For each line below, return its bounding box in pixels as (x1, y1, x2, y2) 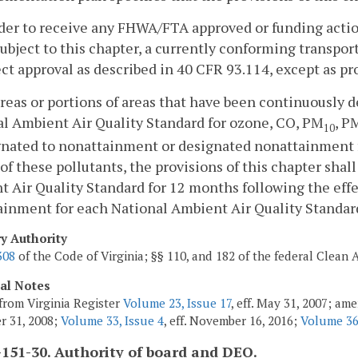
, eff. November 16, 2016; (164, 312, 300, 329)
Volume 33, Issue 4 (61, 312, 164, 329)
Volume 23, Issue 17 (123, 295, 231, 312)
